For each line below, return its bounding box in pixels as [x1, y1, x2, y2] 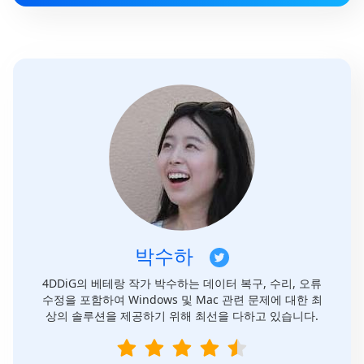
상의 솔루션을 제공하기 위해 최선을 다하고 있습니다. [45, 308, 318, 324]
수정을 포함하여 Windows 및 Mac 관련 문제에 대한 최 [41, 292, 323, 308]
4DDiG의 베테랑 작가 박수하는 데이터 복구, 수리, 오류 [42, 275, 322, 292]
